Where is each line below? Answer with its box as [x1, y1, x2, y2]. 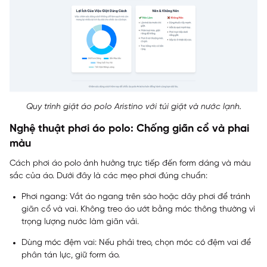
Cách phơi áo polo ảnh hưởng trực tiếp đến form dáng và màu [10, 159, 251, 168]
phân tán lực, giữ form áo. [21, 250, 120, 260]
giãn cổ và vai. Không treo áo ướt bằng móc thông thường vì [21, 204, 255, 214]
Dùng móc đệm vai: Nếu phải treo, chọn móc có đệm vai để [21, 238, 251, 247]
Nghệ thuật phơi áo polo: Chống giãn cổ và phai [10, 123, 249, 135]
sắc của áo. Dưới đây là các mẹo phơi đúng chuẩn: [10, 171, 207, 181]
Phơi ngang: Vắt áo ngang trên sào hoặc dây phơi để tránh [21, 192, 250, 201]
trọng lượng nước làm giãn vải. [21, 217, 139, 226]
